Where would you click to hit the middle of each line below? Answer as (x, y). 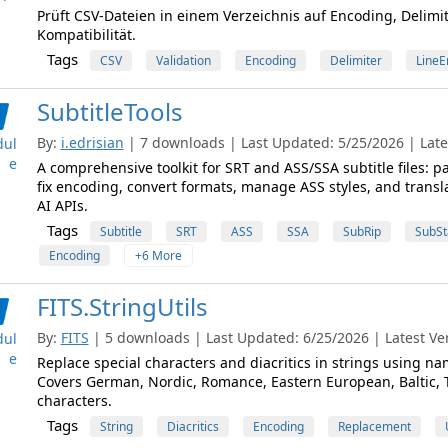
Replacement (374, 426)
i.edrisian (92, 142)
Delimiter (355, 60)
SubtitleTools (109, 111)
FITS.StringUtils (122, 306)
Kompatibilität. (86, 34)
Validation (183, 60)
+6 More (158, 255)
